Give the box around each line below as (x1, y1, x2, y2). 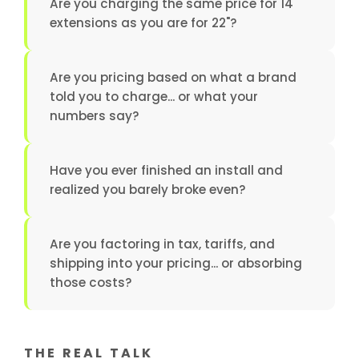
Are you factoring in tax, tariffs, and (50, 236, 275, 252)
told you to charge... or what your (50, 88, 258, 105)
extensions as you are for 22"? (50, 14, 237, 31)
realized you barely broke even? (50, 181, 246, 198)
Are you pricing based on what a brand (50, 69, 296, 86)
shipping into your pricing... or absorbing (50, 255, 302, 272)
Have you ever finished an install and (50, 162, 283, 179)
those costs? (50, 274, 132, 291)
